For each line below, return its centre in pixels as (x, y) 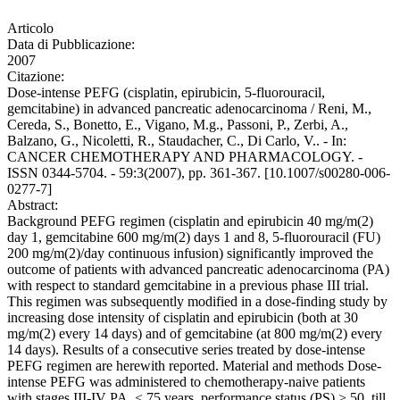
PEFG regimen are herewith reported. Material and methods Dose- (194, 366)
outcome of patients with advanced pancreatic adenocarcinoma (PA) (198, 270)
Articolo (30, 29)
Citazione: (36, 77)
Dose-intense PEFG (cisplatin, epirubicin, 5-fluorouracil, (166, 93)
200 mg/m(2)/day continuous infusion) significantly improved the (190, 254)
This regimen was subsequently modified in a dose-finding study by (197, 302)
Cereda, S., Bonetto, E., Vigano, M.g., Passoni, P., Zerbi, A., (178, 125)
